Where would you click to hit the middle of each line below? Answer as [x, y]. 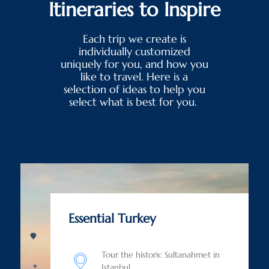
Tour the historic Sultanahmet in [160, 254]
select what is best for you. [134, 102]
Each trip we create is [134, 39]
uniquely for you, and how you [134, 64]
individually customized [134, 51]
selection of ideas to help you [134, 89]
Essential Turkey [112, 218]
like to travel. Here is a [134, 77]
